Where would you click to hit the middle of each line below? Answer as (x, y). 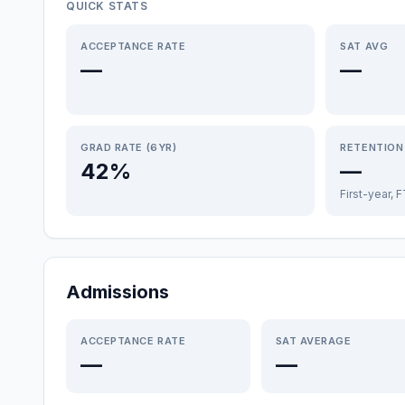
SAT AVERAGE (313, 341)
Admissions (118, 292)
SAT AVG (364, 46)
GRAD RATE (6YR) (129, 147)
